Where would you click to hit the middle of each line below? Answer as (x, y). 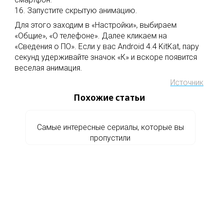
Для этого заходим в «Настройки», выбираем (96, 25)
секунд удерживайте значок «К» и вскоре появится (106, 57)
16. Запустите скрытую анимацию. (76, 10)
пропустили (110, 138)
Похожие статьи (109, 98)
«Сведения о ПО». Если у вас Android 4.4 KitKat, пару (107, 46)
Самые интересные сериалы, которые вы (110, 127)
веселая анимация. (48, 68)
